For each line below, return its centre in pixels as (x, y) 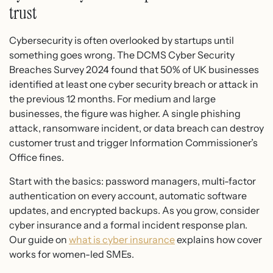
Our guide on (39, 239)
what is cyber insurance (122, 239)
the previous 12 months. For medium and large (112, 99)
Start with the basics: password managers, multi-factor (133, 181)
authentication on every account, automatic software (128, 195)
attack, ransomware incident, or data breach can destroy (136, 128)
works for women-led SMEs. (72, 254)
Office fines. (37, 158)
